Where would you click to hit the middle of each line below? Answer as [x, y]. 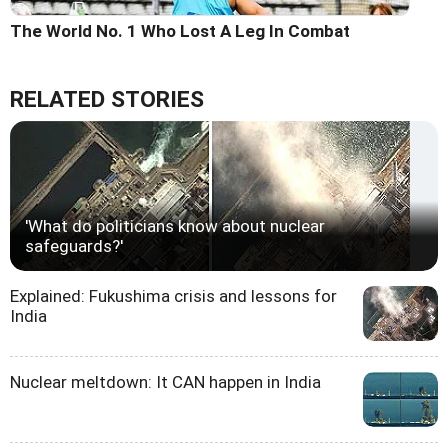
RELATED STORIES [107, 100]
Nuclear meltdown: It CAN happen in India [165, 382]
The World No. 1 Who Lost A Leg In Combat [180, 31]
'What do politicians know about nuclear [175, 226]
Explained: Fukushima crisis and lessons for [173, 296]
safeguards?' [74, 246]
